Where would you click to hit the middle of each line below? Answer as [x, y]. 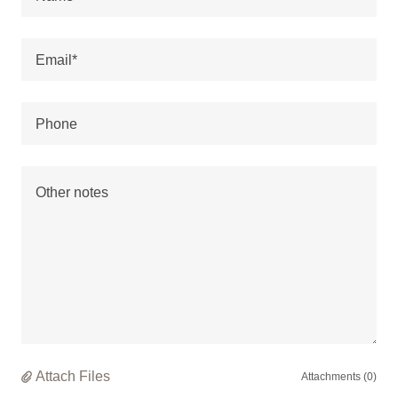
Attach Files [73, 376]
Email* [56, 60]
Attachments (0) [339, 376]
